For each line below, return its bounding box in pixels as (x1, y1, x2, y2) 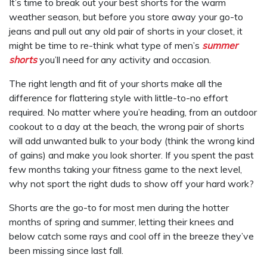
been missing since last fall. (9, 244, 123, 256)
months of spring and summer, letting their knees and (9, 216, 234, 228)
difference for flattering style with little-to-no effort (9, 92, 228, 104)
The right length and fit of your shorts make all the (9, 77, 222, 89)
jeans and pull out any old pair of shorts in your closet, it (9, 25, 243, 37)
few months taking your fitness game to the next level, (9, 163, 242, 175)
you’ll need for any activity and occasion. (37, 54, 211, 66)
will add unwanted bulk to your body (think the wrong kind (9, 135, 254, 147)
